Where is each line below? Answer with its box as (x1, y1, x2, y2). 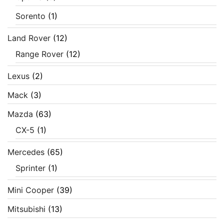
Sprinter (15, 163, 45, 173)
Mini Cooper (7, 185, 54, 195)
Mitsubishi (7, 204, 45, 214)
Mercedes (7, 147, 44, 157)
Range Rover (15, 49, 63, 59)
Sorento (15, 11, 45, 21)
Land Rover (7, 33, 50, 43)
